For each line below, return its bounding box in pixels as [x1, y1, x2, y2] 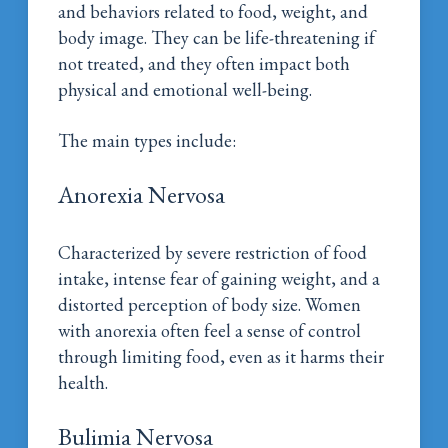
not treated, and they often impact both [58, 51, 351, 75]
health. [58, 370, 109, 394]
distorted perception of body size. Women [58, 292, 362, 316]
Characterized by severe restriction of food [58, 240, 368, 264]
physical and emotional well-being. [58, 77, 313, 101]
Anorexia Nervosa [58, 178, 226, 210]
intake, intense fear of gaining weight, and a [58, 266, 381, 290]
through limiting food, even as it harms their [58, 344, 385, 368]
